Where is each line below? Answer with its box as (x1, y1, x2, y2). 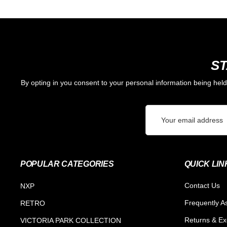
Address (145, 120, 172, 128)
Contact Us (184, 181, 220, 190)
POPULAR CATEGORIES (20, 160, 114, 169)
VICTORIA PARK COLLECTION (20, 216, 121, 225)
